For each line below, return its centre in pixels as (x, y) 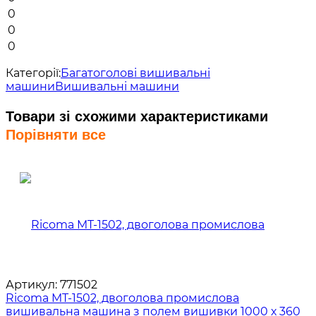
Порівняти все (56, 134)
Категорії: (33, 73)
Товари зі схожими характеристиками (137, 116)
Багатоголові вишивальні (135, 73)
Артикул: (31, 284)
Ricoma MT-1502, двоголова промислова (122, 298)
